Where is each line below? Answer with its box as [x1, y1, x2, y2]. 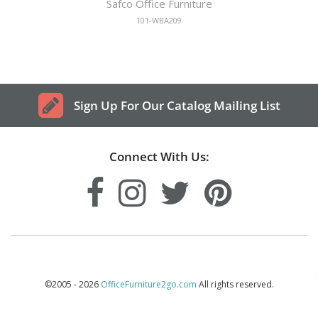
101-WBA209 [136, 14, 182, 26]
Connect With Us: [109, 148, 209, 165]
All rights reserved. [196, 278, 274, 291]
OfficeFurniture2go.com [100, 278, 197, 291]
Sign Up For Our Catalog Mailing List [73, 97, 280, 114]
